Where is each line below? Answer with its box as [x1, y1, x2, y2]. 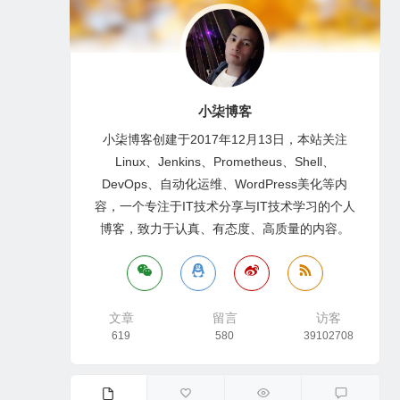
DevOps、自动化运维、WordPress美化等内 [102, 176, 348, 191]
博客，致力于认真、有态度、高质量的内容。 [99, 221, 350, 236]
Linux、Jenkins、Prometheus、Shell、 [114, 154, 335, 169]
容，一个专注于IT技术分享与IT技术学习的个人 [94, 198, 355, 213]
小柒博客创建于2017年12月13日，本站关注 [102, 131, 347, 146]
